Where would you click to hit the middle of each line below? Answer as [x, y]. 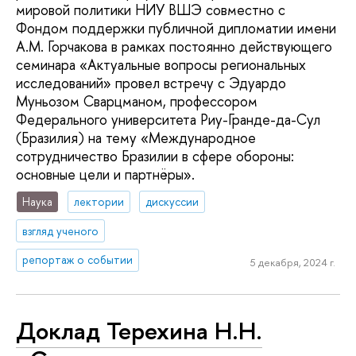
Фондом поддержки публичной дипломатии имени [176, 29]
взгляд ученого [61, 230]
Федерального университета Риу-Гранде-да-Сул [168, 120]
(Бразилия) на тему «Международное [136, 138]
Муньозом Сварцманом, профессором [137, 102]
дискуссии [172, 201]
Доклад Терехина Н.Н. [139, 331]
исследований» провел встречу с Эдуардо [151, 83]
